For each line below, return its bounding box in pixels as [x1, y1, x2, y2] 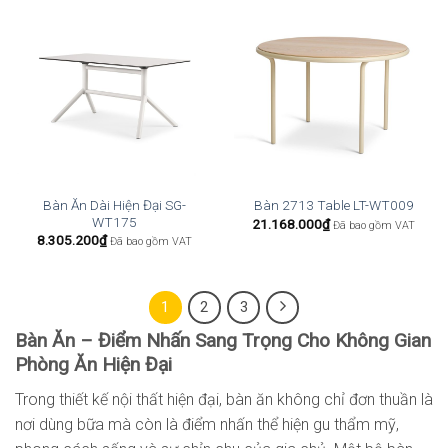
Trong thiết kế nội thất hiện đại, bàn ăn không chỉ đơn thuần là [15, 389, 433, 409]
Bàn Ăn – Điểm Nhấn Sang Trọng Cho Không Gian [15, 329, 431, 353]
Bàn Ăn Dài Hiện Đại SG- [43, 196, 186, 213]
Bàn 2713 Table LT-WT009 [253, 197, 414, 214]
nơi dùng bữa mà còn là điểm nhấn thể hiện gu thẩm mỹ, [15, 414, 399, 434]
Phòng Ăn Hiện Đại [15, 353, 172, 377]
